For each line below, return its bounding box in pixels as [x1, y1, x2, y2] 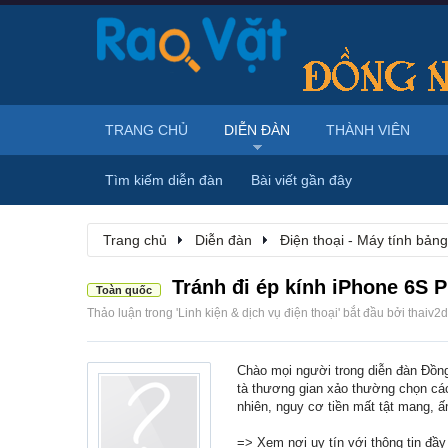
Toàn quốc [96, 284, 152, 296]
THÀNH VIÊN [326, 122, 410, 138]
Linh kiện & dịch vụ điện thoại [178, 306, 338, 320]
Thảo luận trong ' [87, 306, 178, 320]
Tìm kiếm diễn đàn [105, 172, 223, 188]
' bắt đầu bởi [338, 306, 408, 320]
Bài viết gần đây [251, 172, 352, 188]
